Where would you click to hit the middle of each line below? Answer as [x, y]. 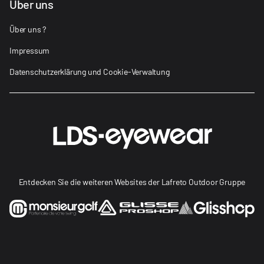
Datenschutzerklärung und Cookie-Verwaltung [90, 71]
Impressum [30, 50]
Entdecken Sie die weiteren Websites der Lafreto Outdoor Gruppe [132, 181]
